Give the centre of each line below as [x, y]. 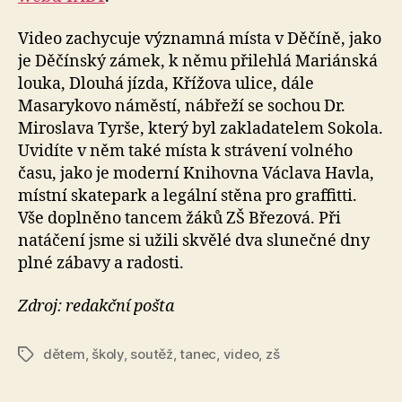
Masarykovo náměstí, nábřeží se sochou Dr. [182, 107]
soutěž [152, 354]
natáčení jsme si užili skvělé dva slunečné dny [194, 241]
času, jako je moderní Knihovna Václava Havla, [196, 174]
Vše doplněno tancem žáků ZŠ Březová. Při [179, 219]
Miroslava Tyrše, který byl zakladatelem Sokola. [201, 129]
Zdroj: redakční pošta [96, 306]
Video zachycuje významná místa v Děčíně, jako [200, 39]
